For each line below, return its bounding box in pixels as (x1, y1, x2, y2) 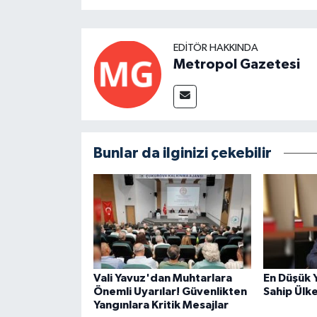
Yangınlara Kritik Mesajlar (93, 299, 229, 311)
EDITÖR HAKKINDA (173, 42, 258, 53)
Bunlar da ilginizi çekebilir (93, 145, 272, 161)
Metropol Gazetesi (173, 57, 300, 71)
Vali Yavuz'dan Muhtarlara (93, 272, 232, 284)
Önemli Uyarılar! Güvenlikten (93, 285, 247, 297)
